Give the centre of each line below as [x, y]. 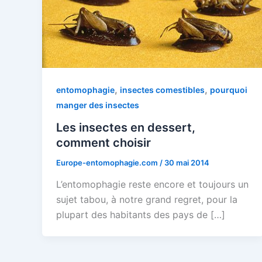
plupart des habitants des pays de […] [141, 215]
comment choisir [104, 142]
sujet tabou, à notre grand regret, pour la [147, 200]
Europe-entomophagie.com [108, 162]
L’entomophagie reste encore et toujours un [152, 185]
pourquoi [229, 90]
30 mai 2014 [187, 162]
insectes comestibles [162, 90]
